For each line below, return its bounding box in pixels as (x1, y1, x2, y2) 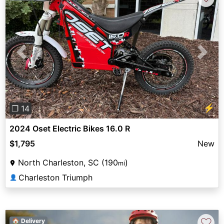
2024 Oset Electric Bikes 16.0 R (9, 123, 130, 133)
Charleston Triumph (18, 172, 92, 182)
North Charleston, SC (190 (18, 157, 118, 167)
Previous (21, 52, 54, 63)
